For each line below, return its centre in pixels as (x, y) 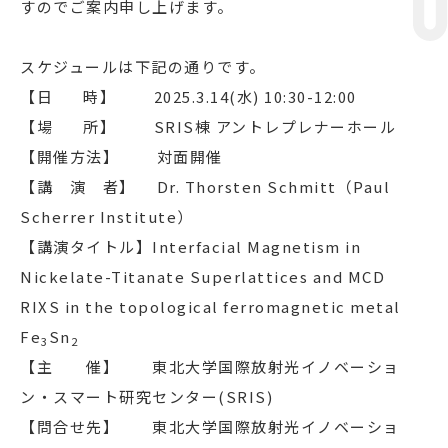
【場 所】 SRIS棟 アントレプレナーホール (208, 126)
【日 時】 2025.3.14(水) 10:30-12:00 (188, 96)
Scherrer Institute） (107, 216)
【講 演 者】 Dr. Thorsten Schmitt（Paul (205, 186)
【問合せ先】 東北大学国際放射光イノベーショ (210, 426)
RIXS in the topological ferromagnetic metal (210, 306)
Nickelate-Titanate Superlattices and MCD (202, 276)
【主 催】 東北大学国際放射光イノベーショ (210, 366)
